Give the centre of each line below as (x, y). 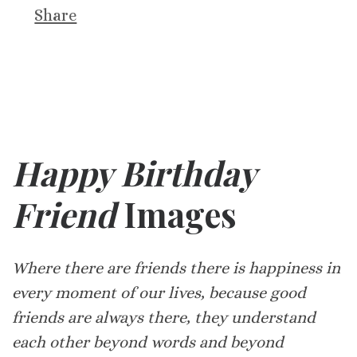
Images (176, 214)
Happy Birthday (134, 173)
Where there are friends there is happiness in (176, 268)
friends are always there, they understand (164, 317)
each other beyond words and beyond (148, 342)
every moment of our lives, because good (159, 292)
